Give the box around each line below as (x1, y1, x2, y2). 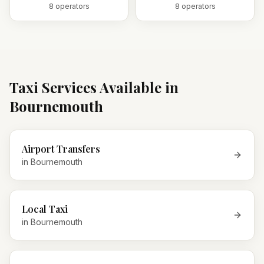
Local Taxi (22, 203, 68, 215)
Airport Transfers (22, 143, 100, 155)
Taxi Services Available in (9, 78, 179, 97)
